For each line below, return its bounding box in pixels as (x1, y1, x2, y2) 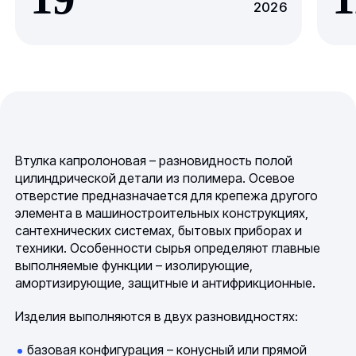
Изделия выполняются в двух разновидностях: (15, 308, 299, 325)
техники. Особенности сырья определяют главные (15, 240, 321, 257)
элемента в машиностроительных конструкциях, (15, 205, 309, 222)
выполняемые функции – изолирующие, (15, 257, 253, 274)
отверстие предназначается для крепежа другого (15, 188, 319, 204)
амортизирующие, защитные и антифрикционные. (15, 275, 316, 292)
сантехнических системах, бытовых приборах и (15, 222, 303, 239)
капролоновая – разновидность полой (60, 153, 293, 169)
